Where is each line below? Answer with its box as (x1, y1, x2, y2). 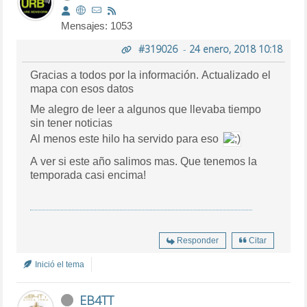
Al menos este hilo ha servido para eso (30, 132, 222, 145)
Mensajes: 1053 (61, 19, 133, 32)
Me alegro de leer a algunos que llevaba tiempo (30, 103, 262, 115)
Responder (176, 235, 219, 245)
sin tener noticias (30, 116, 113, 129)
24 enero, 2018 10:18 (188, 42, 282, 56)
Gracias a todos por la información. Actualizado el (30, 69, 271, 81)
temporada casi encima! (30, 169, 147, 181)
